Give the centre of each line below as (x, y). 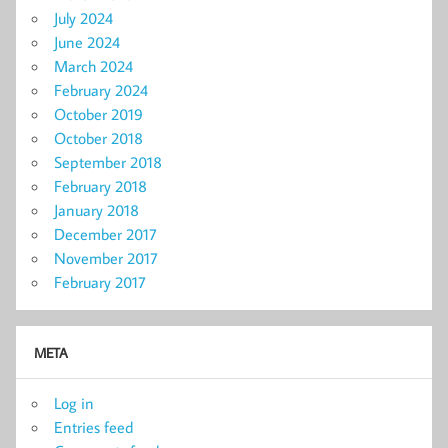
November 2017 (106, 258)
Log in (74, 403)
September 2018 (108, 162)
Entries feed (93, 427)
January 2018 (96, 210)
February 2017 (100, 282)
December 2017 (105, 234)
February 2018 (100, 186)
